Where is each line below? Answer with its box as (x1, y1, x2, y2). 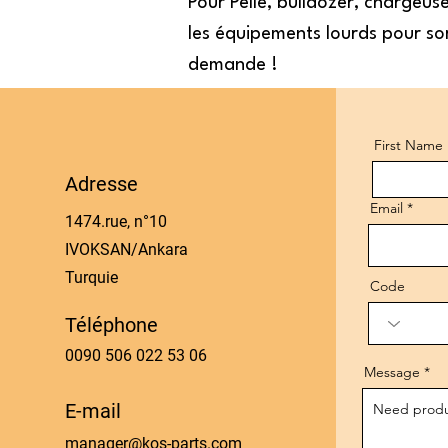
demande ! (188, 56, 278, 74)
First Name (374, 136, 443, 154)
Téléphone (64, 313, 158, 337)
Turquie (64, 268, 118, 287)
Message (364, 363, 420, 381)
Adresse (64, 172, 138, 196)
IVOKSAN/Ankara (64, 240, 188, 259)
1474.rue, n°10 (64, 212, 167, 231)
